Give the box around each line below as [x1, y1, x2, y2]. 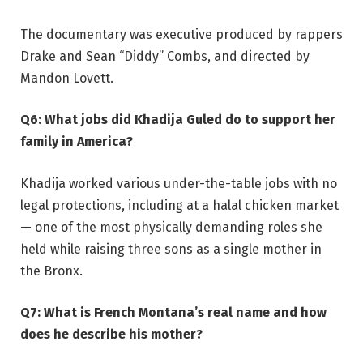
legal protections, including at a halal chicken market [20, 197, 339, 213]
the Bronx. [20, 263, 83, 279]
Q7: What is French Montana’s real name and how [20, 305, 327, 321]
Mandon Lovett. [20, 70, 113, 86]
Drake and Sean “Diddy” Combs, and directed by [20, 48, 310, 64]
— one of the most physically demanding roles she [20, 219, 322, 235]
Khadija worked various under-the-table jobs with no [20, 175, 337, 191]
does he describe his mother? [20, 327, 203, 343]
